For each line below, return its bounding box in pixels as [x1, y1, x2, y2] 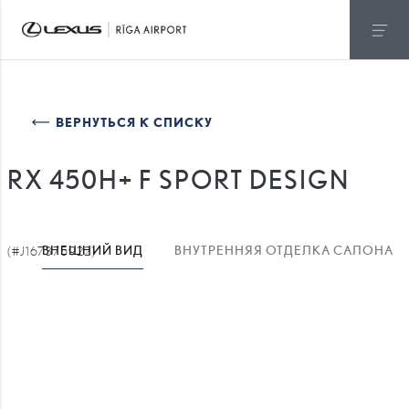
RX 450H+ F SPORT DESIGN [6, 163, 350, 194]
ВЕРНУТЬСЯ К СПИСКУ [55, 114, 213, 130]
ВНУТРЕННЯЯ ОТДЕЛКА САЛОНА [173, 242, 393, 257]
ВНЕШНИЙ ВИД [41, 242, 143, 257]
